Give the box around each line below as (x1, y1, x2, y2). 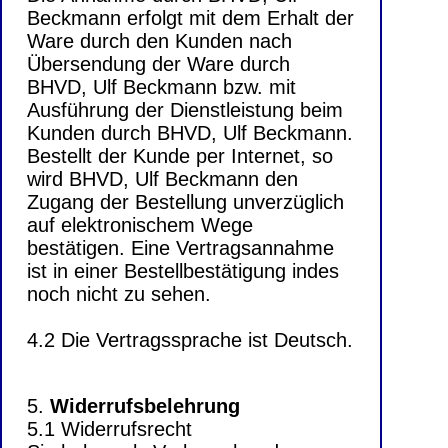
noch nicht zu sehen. (27, 283, 211, 306)
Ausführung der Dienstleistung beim (27, 99, 343, 122)
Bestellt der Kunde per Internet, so (27, 145, 333, 168)
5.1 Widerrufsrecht (27, 418, 192, 441)
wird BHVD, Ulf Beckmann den (27, 168, 298, 191)
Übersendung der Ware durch (27, 53, 290, 76)
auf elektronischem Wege (27, 214, 253, 237)
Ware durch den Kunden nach (27, 30, 292, 53)
